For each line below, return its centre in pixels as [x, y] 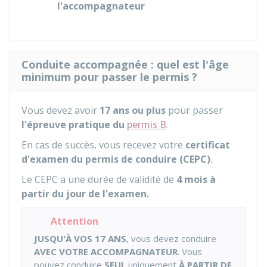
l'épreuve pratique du [74, 125]
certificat [208, 145]
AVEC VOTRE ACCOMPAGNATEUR [106, 252]
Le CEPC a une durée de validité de [99, 180]
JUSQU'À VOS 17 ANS [80, 239]
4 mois [192, 180]
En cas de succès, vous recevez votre [103, 145]
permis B [147, 125]
